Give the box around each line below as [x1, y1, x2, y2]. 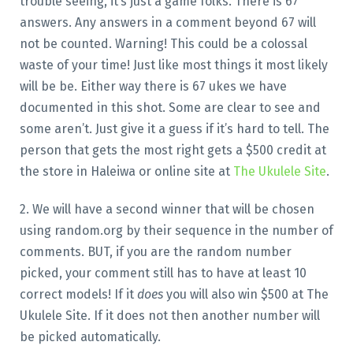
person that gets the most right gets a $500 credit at [19, 143, 326, 158]
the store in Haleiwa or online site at [19, 164, 233, 180]
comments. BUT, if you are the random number [19, 244, 292, 260]
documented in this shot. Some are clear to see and [19, 100, 321, 116]
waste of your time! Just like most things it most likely [19, 58, 328, 73]
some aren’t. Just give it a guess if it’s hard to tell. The [19, 121, 329, 137]
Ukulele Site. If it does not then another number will [19, 308, 320, 324]
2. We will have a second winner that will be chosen [19, 202, 314, 217]
